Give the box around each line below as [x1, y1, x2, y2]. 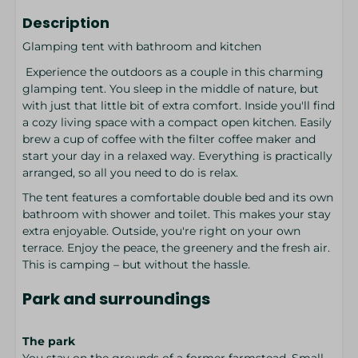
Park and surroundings [22, 288, 210, 310]
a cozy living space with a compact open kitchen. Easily [22, 114, 332, 129]
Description [22, 12, 109, 33]
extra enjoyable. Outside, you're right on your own [22, 224, 300, 238]
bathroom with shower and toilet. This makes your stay [22, 207, 331, 221]
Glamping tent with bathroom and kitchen [22, 39, 261, 54]
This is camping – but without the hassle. [22, 257, 253, 272]
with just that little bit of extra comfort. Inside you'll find [22, 97, 335, 113]
